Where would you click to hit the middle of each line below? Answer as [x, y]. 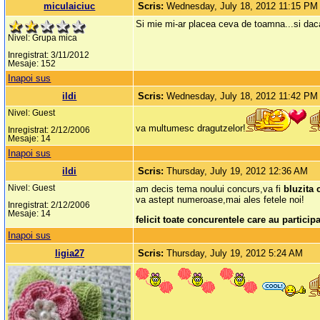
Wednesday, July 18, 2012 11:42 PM [242, 96]
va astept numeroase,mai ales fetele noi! [220, 200]
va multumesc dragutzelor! [191, 129]
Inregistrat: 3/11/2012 [49, 55]
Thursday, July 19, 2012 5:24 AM [235, 254]
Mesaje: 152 [32, 64]
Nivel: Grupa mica [43, 38]
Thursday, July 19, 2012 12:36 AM [237, 171]
